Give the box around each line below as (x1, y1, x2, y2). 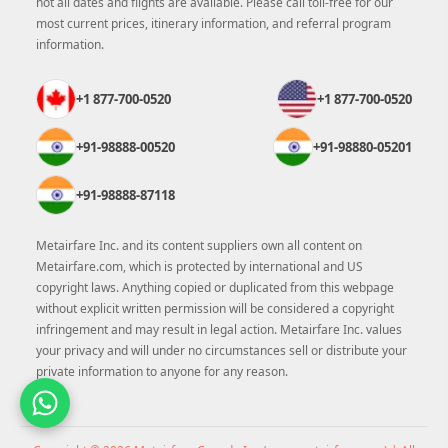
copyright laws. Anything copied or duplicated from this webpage (36, 279, 394, 297)
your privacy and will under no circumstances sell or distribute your (36, 342, 407, 360)
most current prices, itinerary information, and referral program (36, 15, 391, 33)
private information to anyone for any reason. (36, 363, 288, 381)
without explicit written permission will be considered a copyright (36, 300, 394, 318)
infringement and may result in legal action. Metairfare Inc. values (36, 321, 402, 339)
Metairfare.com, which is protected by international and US (36, 258, 363, 276)
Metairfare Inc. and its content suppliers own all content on (36, 237, 362, 255)
